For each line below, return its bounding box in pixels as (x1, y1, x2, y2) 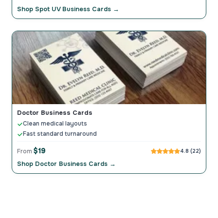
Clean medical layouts (23, 120, 87, 128)
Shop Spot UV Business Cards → (17, 5, 119, 14)
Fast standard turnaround (23, 130, 97, 138)
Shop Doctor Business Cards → (17, 160, 116, 168)
